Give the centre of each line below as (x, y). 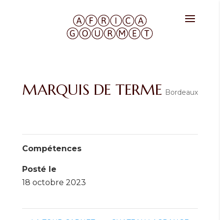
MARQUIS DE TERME (92, 90)
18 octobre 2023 (54, 182)
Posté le (39, 169)
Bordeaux (181, 92)
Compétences (52, 149)
